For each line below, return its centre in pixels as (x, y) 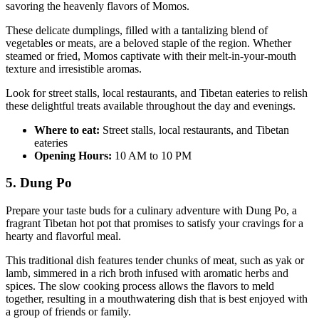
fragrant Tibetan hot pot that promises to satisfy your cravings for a (155, 224)
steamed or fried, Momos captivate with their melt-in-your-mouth (151, 56)
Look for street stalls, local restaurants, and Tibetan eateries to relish (157, 93)
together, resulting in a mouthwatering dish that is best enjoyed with (157, 299)
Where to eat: (68, 130)
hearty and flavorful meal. (63, 236)
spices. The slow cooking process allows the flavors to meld (140, 286)
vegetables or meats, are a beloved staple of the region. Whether (148, 43)
